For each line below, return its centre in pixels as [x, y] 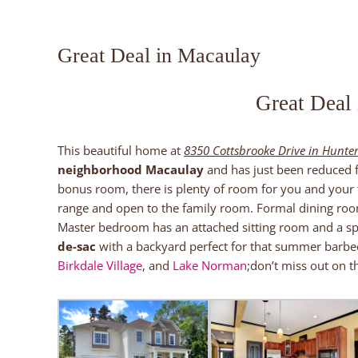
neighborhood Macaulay [131, 170]
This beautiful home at [121, 151]
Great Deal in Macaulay [159, 56]
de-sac [77, 247]
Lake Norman [210, 266]
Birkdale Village [100, 266]
